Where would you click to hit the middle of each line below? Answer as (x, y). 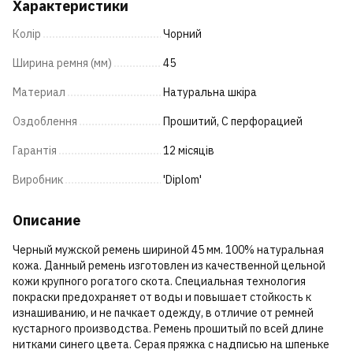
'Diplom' (182, 180)
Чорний (182, 34)
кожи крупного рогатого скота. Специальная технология (159, 282)
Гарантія (35, 151)
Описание (46, 221)
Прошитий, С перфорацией (233, 122)
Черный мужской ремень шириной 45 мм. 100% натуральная (168, 250)
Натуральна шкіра (210, 93)
